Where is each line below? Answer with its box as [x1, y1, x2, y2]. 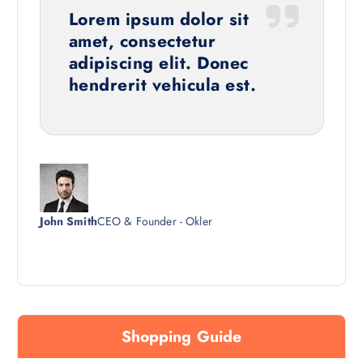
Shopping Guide [121, 325, 242, 348]
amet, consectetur [68, 28, 216, 53]
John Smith [39, 213, 97, 230]
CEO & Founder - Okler [96, 213, 212, 230]
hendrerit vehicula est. [68, 71, 257, 97]
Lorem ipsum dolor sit [68, 6, 250, 32]
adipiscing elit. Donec [68, 49, 249, 75]
